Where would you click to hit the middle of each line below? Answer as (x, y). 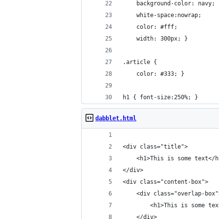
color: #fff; (150, 27)
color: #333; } (153, 74)
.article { (140, 62)
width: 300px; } (155, 39)
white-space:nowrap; (164, 15)
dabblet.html (116, 118)
